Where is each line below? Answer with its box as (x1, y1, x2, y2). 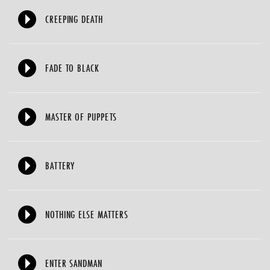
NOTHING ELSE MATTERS (45, 207, 128, 221)
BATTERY (45, 159, 75, 172)
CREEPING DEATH (45, 12, 103, 26)
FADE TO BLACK (45, 61, 99, 75)
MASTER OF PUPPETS (45, 110, 118, 124)
